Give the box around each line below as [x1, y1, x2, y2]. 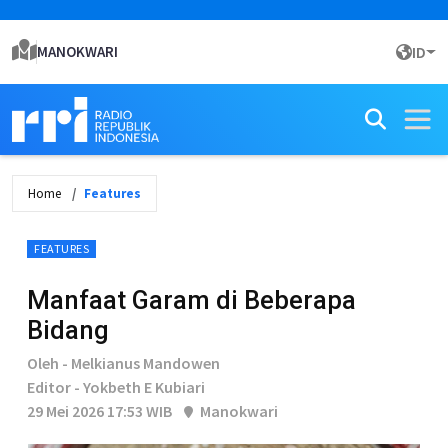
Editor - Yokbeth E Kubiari [27, 377, 205, 397]
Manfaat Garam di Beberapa [27, 285, 356, 315]
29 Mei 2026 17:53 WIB [27, 401, 172, 421]
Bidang [27, 315, 109, 345]
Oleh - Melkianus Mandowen [27, 353, 220, 373]
